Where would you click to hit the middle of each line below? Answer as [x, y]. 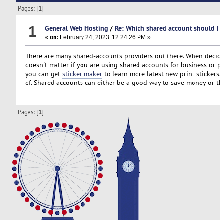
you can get [43, 73]
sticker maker [82, 73]
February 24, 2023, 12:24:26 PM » [104, 37]
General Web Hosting [76, 28]
